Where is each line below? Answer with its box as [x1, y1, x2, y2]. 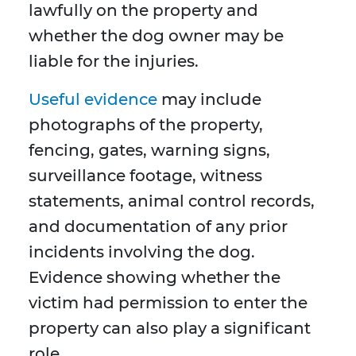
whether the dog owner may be [29, 26, 284, 46]
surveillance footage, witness [29, 166, 262, 186]
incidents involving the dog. [29, 242, 255, 262]
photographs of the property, [29, 115, 263, 135]
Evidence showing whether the [29, 268, 281, 288]
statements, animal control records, [29, 192, 315, 211]
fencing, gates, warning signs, [29, 141, 270, 161]
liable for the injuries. [29, 52, 199, 72]
